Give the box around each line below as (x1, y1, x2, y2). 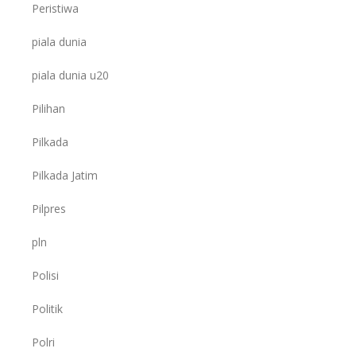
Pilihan (32, 100, 65, 116)
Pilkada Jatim (32, 167, 98, 183)
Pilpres (32, 200, 66, 216)
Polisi (32, 267, 59, 283)
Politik (32, 300, 63, 316)
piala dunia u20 (32, 67, 109, 83)
